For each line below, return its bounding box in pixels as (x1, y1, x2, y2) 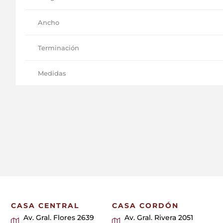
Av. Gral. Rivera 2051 (124, 213, 193, 222)
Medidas (38, 69, 66, 77)
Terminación (38, 43, 79, 52)
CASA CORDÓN (111, 201, 179, 210)
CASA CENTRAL (11, 201, 80, 210)
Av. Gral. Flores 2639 (23, 213, 95, 222)
